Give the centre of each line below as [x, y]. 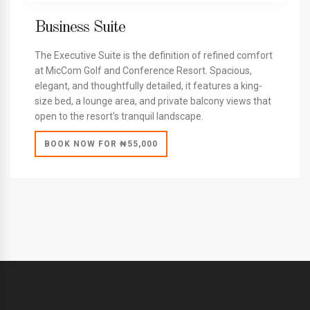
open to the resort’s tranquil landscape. [119, 116]
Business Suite [80, 27]
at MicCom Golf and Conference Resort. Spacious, [143, 70]
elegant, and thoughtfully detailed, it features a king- [148, 85]
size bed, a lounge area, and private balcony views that [153, 101]
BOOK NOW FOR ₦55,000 [101, 144]
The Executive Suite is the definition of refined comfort [154, 55]
